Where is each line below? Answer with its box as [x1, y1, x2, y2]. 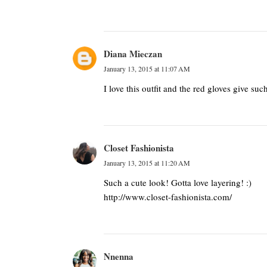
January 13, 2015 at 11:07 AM [104, 64, 190, 73]
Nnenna [104, 250, 133, 263]
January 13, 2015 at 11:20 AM [104, 158, 190, 167]
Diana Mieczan [104, 47, 162, 60]
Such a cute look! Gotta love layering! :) [104, 176, 252, 188]
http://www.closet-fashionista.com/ [104, 191, 232, 203]
